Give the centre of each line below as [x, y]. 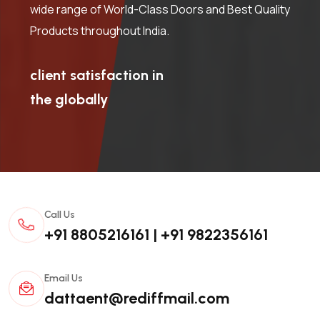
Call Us [60, 214]
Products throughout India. [100, 30]
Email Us [64, 278]
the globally [69, 99]
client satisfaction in [97, 75]
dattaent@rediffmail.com [137, 298]
